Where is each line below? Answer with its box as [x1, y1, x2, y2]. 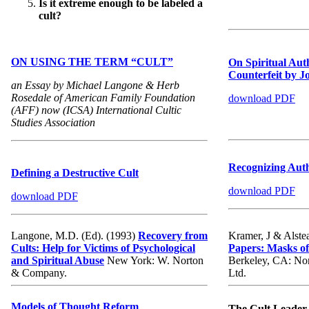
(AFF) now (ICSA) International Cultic [11, 104, 181, 117]
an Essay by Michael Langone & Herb [11, 79, 179, 92]
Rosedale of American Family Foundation [11, 92, 195, 104]
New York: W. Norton [104, 255, 203, 267]
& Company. [11, 267, 67, 279]
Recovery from [138, 230, 208, 242]
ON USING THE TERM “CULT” [11, 56, 173, 68]
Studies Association [11, 117, 95, 129]
